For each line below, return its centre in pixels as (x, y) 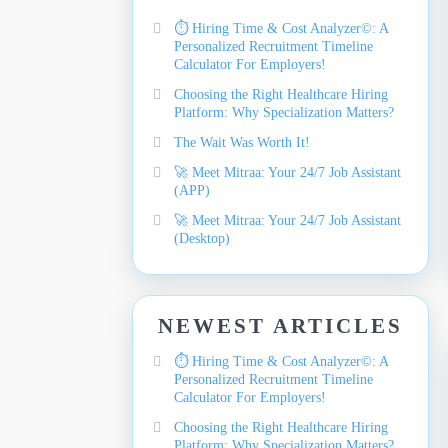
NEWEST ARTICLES (280, 326)
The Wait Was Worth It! (242, 142)
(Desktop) (202, 238)
